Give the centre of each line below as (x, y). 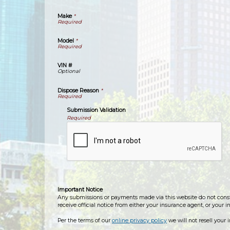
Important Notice (80, 190)
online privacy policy (139, 221)
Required (79, 118)
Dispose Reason (78, 90)
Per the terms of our (85, 221)
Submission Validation (96, 110)
